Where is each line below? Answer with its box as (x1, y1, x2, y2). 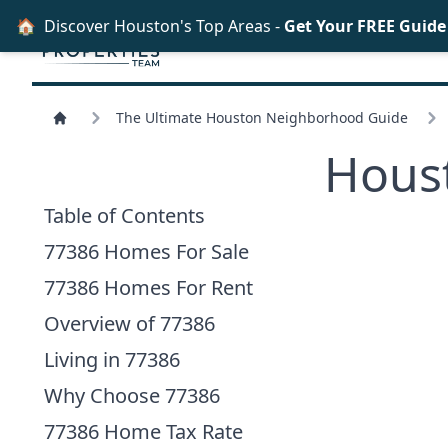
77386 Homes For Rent (44, 273, 253, 301)
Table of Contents (44, 201, 205, 229)
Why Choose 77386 (44, 381, 220, 409)
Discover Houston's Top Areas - (44, 15, 284, 37)
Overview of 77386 (44, 309, 215, 337)
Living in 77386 (44, 345, 180, 373)
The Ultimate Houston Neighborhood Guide (116, 107, 408, 127)
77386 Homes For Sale (44, 237, 249, 265)
